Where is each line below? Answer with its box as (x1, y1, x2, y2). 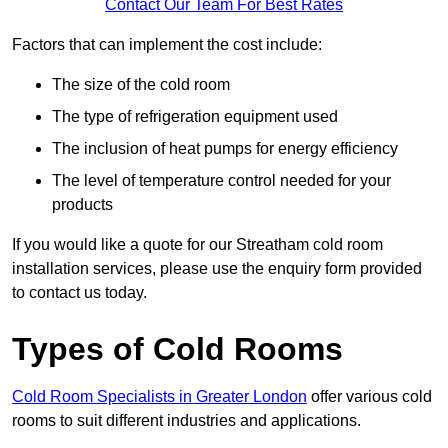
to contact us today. (12, 284, 147, 302)
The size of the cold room (52, 76, 230, 94)
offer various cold (307, 388, 432, 406)
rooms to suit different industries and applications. (12, 412, 361, 430)
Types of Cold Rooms (12, 331, 343, 368)
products (52, 196, 113, 214)
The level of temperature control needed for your (52, 172, 391, 190)
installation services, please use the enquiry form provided (12, 260, 422, 278)
